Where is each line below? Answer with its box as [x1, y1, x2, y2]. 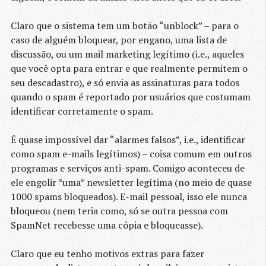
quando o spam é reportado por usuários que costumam [11, 90, 251, 104]
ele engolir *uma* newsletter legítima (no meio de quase [11, 176, 252, 189]
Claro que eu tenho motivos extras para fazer [11, 247, 204, 261]
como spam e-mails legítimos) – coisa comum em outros [11, 147, 252, 161]
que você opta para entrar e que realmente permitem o [11, 62, 248, 75]
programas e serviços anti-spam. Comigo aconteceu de [11, 161, 245, 175]
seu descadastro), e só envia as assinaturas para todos [11, 76, 239, 90]
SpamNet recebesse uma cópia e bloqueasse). [11, 218, 203, 232]
